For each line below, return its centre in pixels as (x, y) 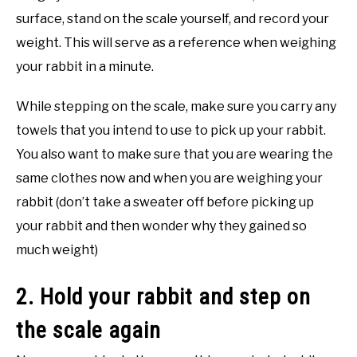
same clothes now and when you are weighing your (169, 178)
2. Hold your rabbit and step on (163, 297)
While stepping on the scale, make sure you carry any (176, 107)
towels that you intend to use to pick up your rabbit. (171, 131)
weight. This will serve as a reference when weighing (176, 43)
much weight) (57, 250)
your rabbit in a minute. (85, 67)
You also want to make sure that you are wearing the (175, 155)
